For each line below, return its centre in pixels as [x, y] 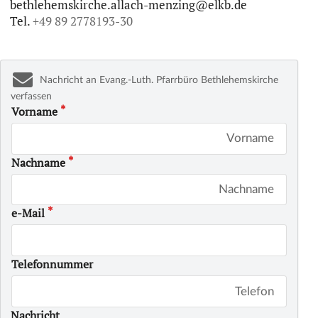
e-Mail [28, 213]
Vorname [35, 111]
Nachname [39, 162]
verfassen [31, 96]
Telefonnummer [53, 264]
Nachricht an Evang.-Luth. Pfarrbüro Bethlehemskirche [157, 80]
